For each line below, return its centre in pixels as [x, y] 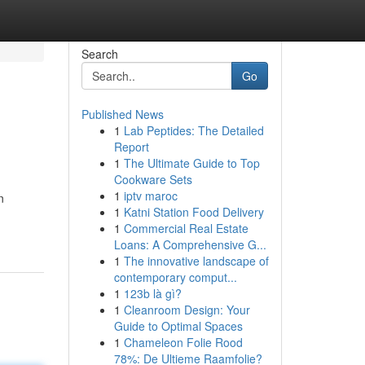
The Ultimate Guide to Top [191, 163]
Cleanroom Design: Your [187, 310]
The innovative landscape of [196, 261]
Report [131, 147]
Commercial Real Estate [186, 228]
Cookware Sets [153, 179]
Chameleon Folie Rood [183, 342]
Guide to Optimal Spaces [178, 326]
